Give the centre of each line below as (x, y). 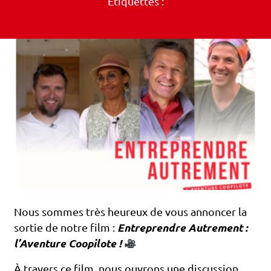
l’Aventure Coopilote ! (68, 244)
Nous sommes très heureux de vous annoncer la (130, 212)
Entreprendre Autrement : (183, 228)
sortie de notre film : (66, 228)
